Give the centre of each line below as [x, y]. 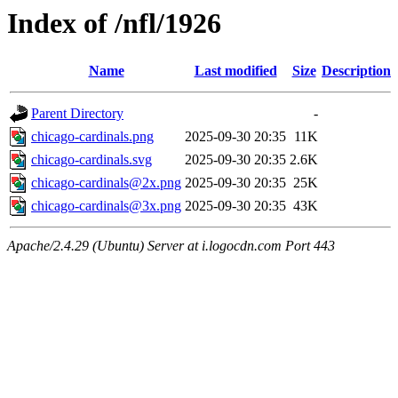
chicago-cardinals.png [92, 137]
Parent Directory [77, 114]
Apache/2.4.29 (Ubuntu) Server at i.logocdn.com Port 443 [171, 246]
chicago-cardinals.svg [92, 160]
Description [356, 71]
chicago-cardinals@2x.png [106, 183]
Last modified [235, 71]
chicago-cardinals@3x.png [106, 206]
